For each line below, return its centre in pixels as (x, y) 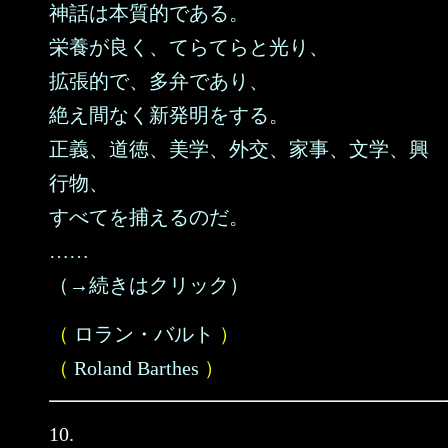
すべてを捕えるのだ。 (149, 217)
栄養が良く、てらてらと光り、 (189, 47)
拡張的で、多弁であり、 (159, 81)
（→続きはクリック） (149, 285)
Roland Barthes (136, 368)
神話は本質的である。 (149, 13)
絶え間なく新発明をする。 (169, 115)
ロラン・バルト (144, 334)
